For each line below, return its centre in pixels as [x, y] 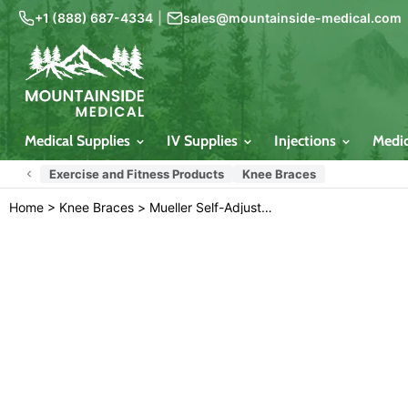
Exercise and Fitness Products [137, 174]
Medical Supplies [79, 141]
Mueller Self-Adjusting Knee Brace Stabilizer [267, 207]
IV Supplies [204, 141]
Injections [306, 141]
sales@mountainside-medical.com [292, 18]
